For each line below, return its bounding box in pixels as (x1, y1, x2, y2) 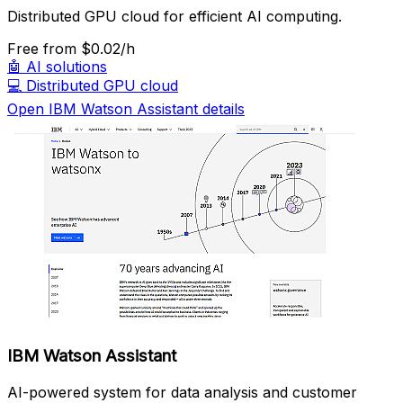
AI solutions (26, 58, 107, 76)
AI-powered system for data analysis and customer (7, 382, 357, 401)
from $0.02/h (43, 40, 135, 58)
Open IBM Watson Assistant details (7, 100, 245, 119)
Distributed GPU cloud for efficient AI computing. (7, 7, 342, 26)
